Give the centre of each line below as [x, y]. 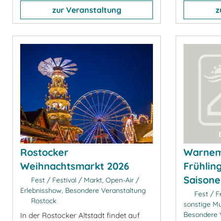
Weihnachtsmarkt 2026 [75, 166]
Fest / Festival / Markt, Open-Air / [84, 180]
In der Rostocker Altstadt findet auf [80, 215]
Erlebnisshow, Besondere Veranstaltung [83, 190]
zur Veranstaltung [87, 10]
